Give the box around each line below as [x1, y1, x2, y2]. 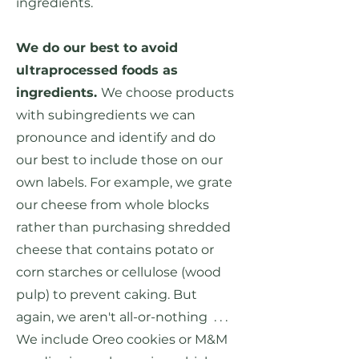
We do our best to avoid [16, 40, 178, 56]
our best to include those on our [16, 152, 223, 168]
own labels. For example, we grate [16, 175, 232, 191]
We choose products [101, 85, 234, 101]
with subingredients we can [16, 107, 196, 123]
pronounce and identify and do [16, 130, 216, 146]
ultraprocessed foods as [16, 63, 178, 79]
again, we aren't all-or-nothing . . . [16, 309, 228, 325]
